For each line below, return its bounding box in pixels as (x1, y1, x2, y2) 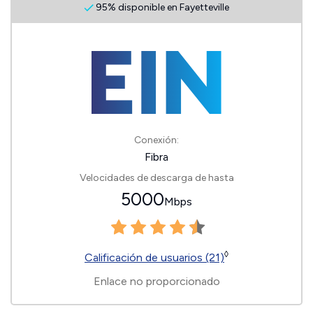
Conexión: (134, 134, 179, 146)
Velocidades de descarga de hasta (79, 172, 234, 184)
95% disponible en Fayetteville (94, 1, 229, 13)
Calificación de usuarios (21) (85, 251, 224, 264)
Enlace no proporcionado (93, 275, 220, 288)
